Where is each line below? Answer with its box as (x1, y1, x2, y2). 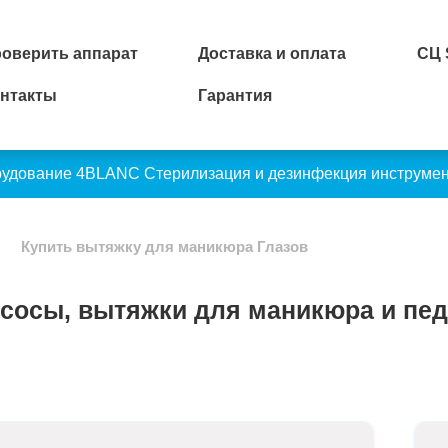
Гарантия (198, 87, 273, 104)
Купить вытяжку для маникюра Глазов (20, 238, 308, 255)
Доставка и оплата (198, 45, 347, 62)
